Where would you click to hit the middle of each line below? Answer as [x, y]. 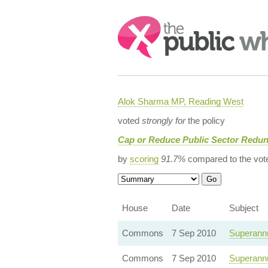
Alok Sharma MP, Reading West [180, 101]
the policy [205, 121]
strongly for [163, 121]
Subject [243, 208]
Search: [134, 22]
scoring [144, 159]
